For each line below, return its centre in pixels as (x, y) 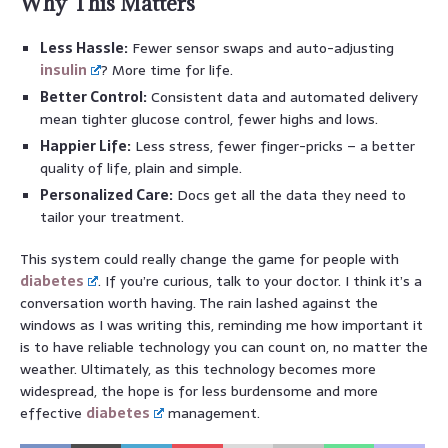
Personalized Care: (106, 194)
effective (53, 412)
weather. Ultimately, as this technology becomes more (198, 368)
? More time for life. (167, 69)
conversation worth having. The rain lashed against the (199, 302)
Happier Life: (85, 145)
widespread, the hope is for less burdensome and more (199, 390)
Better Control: (93, 96)
